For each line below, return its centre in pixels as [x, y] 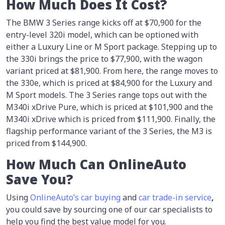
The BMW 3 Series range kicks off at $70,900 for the [104, 23]
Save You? [39, 180]
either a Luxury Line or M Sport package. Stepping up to [111, 47]
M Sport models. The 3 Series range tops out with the [106, 95]
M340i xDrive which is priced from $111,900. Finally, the [111, 119]
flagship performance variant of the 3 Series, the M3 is [109, 131]
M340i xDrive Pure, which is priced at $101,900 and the [109, 107]
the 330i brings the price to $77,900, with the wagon [104, 59]
